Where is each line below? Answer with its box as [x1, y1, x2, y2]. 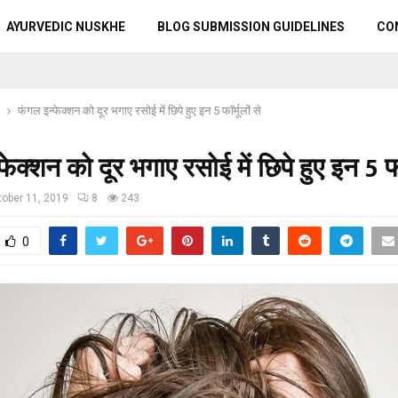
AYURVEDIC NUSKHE [5, 20, 125, 34]
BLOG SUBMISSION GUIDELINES [156, 20, 345, 34]
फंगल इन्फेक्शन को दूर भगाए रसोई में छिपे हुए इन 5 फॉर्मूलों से [18, 104, 261, 117]
